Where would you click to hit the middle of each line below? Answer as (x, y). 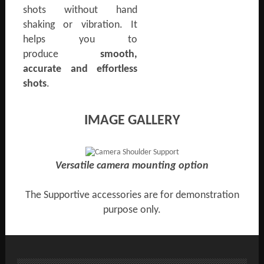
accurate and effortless (80, 69)
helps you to (80, 40)
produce (62, 55)
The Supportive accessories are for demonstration (132, 195)
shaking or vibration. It (80, 25)
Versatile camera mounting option (132, 166)
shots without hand (80, 10)
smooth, (119, 55)
